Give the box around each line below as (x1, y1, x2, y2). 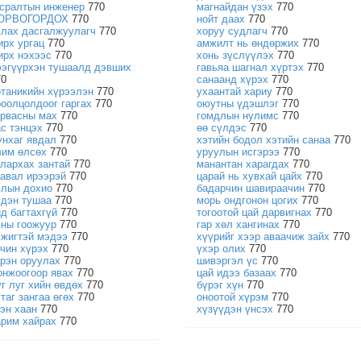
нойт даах (196, 13, 245, 25)
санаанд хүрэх (196, 73, 268, 85)
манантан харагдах (196, 158, 289, 170)
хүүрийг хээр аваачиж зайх (196, 230, 330, 243)
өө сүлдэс (196, 122, 247, 134)
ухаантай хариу (196, 85, 272, 98)
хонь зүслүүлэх (196, 49, 274, 61)
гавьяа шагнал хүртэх (196, 61, 304, 73)
